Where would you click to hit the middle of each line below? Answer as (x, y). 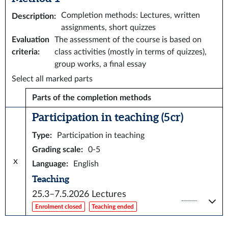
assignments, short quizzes (108, 27)
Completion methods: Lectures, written (131, 15)
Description (33, 16)
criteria (25, 52)
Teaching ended (113, 207)
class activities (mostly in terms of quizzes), (131, 52)
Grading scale (56, 150)
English (86, 164)
